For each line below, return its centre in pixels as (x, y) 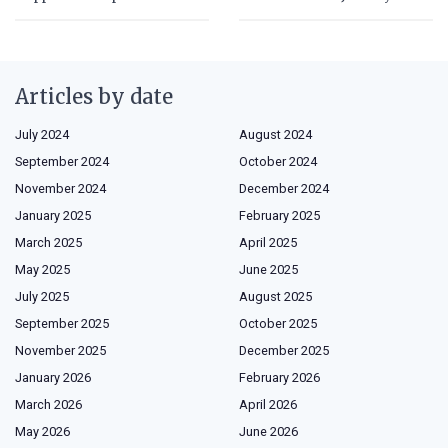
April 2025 (268, 242)
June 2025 (268, 269)
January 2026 (53, 377)
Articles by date (94, 96)
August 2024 (275, 134)
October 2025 (278, 323)
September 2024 (62, 161)
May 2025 (42, 269)
